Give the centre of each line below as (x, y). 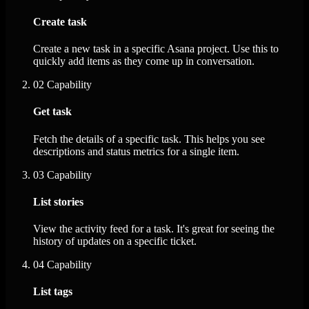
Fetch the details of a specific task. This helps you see (149, 139)
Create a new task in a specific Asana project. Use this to (156, 49)
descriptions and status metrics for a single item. (136, 151)
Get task (52, 112)
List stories (58, 201)
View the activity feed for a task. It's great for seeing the (154, 229)
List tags (53, 292)
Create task (60, 21)
